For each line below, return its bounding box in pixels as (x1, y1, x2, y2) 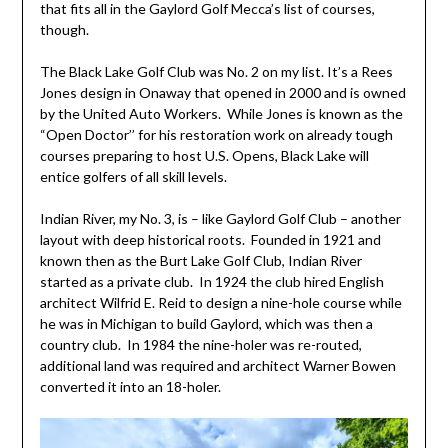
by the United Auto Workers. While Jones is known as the (39, 104, 403, 122)
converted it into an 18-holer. (39, 377, 221, 395)
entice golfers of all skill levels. (39, 167, 227, 185)
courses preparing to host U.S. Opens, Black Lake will (39, 146, 369, 164)
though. (39, 20, 89, 38)
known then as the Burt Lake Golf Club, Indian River (39, 251, 362, 269)
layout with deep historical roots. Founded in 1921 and (39, 230, 381, 248)
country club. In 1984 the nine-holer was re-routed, (39, 335, 362, 353)
